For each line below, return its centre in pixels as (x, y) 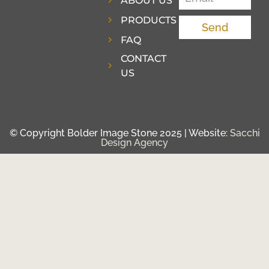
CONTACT (144, 59)
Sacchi (245, 133)
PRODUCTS (149, 20)
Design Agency (134, 143)
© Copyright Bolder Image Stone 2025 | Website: (119, 133)
